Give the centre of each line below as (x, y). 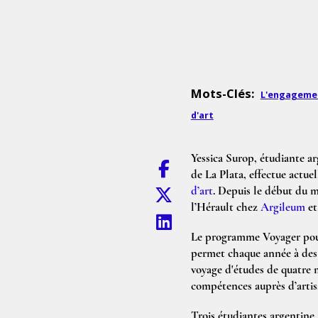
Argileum (283, 207)
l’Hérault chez (225, 207)
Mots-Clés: (223, 93)
